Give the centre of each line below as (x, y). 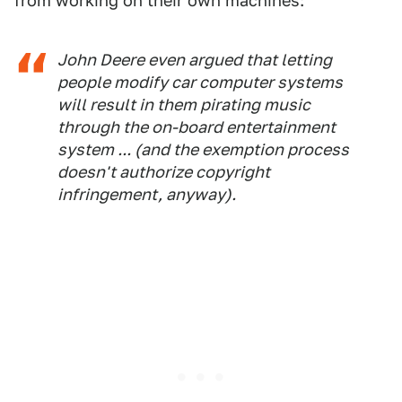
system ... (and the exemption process (203, 149)
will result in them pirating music (184, 105)
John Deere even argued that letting (195, 60)
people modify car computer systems (200, 82)
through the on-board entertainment (197, 127)
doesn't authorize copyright (164, 172)
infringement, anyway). (147, 194)
